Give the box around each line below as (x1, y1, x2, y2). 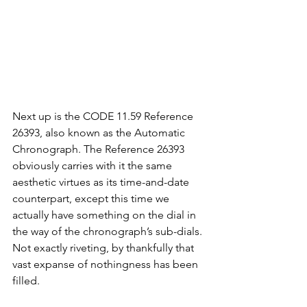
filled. (12, 274, 42, 288)
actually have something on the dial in (12, 208, 199, 222)
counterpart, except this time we (12, 192, 172, 206)
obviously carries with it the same (12, 159, 175, 173)
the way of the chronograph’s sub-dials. (12, 225, 205, 238)
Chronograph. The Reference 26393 (12, 143, 187, 156)
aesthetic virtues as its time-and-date (12, 175, 192, 189)
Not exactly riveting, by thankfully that (12, 241, 197, 255)
